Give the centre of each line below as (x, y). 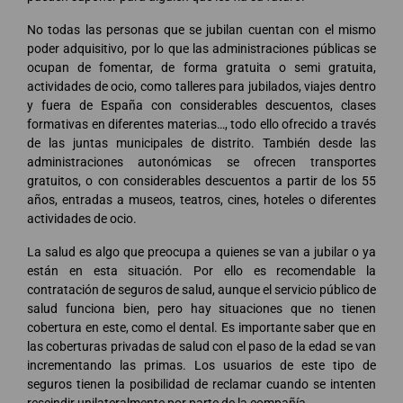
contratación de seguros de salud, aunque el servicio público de (201, 289)
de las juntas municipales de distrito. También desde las (201, 143)
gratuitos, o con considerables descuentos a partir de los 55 (201, 180)
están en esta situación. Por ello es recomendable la (201, 270)
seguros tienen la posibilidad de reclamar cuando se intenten (201, 384)
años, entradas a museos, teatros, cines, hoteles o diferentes (201, 199)
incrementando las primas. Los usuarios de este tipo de (201, 365)
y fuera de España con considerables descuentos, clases (201, 105)
